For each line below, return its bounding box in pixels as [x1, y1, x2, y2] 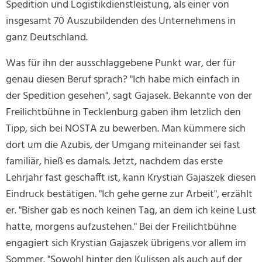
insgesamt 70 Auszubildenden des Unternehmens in [6, 13, 236, 30]
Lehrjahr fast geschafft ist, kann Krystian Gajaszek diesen [6, 170, 256, 187]
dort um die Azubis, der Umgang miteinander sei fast [6, 137, 240, 154]
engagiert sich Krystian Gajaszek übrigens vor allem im [6, 235, 246, 253]
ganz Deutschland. [6, 29, 88, 47]
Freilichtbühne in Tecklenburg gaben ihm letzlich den [6, 104, 241, 122]
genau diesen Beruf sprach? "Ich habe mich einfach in [6, 71, 240, 89]
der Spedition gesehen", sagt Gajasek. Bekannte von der [6, 88, 252, 105]
